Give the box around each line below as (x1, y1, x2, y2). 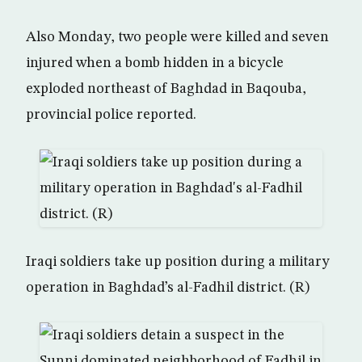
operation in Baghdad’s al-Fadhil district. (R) (26, 280, 309, 295)
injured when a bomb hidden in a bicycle (26, 56, 284, 70)
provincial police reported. (26, 107, 196, 122)
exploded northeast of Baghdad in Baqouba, (26, 82, 306, 96)
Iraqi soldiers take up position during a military (26, 255, 330, 269)
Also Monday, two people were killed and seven (26, 30, 329, 44)
